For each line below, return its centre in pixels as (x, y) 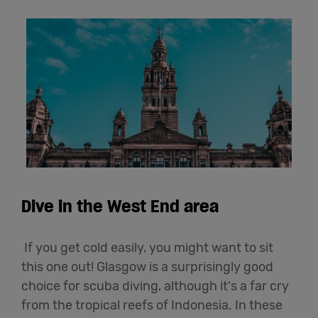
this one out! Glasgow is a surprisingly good (147, 267)
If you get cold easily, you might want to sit (147, 248)
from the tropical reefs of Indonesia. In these (152, 306)
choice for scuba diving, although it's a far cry (155, 286)
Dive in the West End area (122, 207)
